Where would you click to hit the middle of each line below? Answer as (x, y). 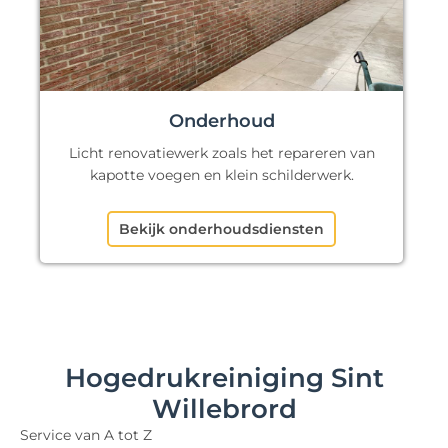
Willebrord (224, 409)
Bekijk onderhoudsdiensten (222, 229)
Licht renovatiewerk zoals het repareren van (221, 153)
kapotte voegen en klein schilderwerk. (221, 175)
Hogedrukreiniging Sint (224, 378)
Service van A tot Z (86, 435)
